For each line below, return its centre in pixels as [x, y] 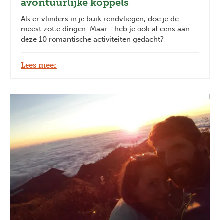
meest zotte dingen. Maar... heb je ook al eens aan [105, 29]
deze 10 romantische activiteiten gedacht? [92, 40]
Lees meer [39, 66]
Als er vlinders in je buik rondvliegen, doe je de [100, 19]
